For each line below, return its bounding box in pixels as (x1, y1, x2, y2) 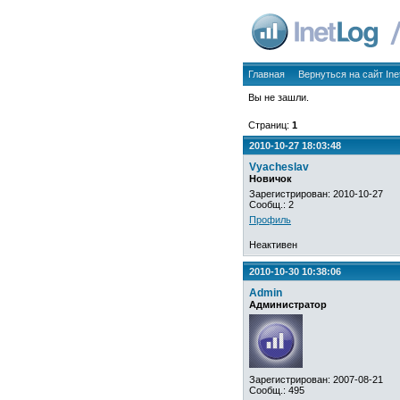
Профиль (249, 214, 291, 225)
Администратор (249, 299, 327, 310)
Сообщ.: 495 (249, 385, 304, 396)
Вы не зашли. (248, 92, 309, 103)
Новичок (249, 173, 292, 184)
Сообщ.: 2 (249, 199, 294, 210)
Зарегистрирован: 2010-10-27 (249, 188, 383, 199)
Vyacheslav (249, 161, 309, 173)
